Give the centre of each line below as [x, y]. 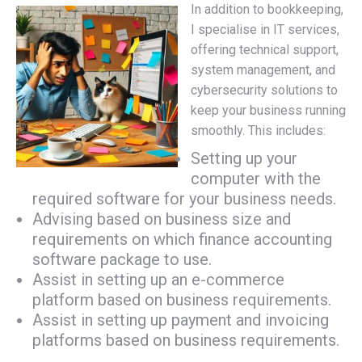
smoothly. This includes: [258, 130]
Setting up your [244, 158]
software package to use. [122, 259]
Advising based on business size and [162, 219]
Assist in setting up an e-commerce [158, 280]
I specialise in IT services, [265, 29]
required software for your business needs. [184, 199]
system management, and [263, 70]
